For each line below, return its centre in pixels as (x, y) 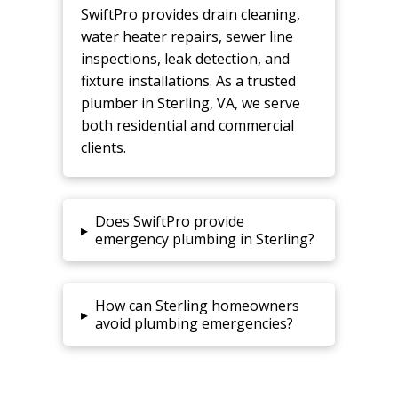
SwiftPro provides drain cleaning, (190, 14)
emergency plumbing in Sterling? (204, 239)
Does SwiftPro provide (169, 221)
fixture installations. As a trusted (188, 80)
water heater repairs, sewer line (187, 36)
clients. (103, 147)
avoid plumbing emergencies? (194, 323)
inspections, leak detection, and (185, 58)
